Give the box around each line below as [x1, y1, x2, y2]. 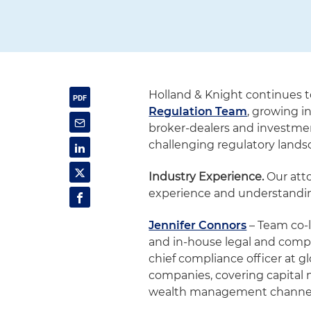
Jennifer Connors [149, 219, 247, 232]
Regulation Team [149, 105, 248, 118]
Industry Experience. [149, 170, 264, 183]
